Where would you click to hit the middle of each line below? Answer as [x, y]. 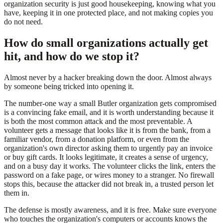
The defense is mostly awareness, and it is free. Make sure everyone [110, 210]
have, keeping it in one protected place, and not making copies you [109, 13]
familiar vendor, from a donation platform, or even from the [97, 139]
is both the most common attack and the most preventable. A [98, 121]
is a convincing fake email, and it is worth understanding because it [109, 112]
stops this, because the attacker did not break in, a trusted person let [109, 184]
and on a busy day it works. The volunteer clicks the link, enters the [110, 166]
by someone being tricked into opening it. [69, 86]
